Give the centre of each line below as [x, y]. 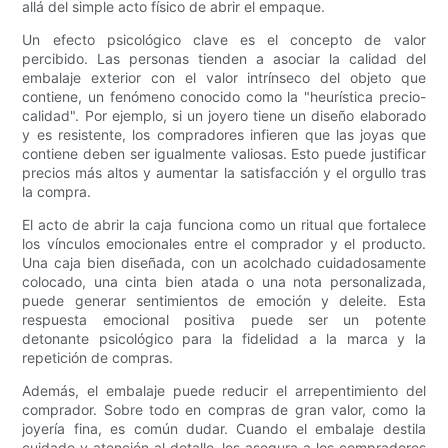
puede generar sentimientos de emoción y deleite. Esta [224, 301]
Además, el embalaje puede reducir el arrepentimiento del [224, 391]
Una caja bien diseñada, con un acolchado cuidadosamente [224, 263]
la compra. [57, 192]
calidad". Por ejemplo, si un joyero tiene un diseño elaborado [224, 116]
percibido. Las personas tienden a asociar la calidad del [224, 59]
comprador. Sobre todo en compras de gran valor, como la [224, 410]
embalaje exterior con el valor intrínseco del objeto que [224, 78]
